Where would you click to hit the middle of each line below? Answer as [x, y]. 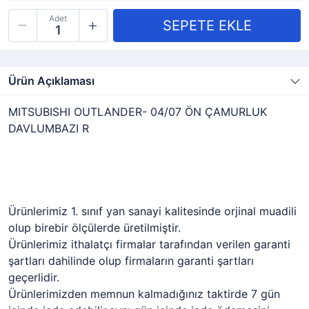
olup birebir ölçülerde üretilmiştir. [94, 228]
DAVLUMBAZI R [49, 128]
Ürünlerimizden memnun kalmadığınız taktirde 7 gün [144, 294]
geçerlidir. [34, 277]
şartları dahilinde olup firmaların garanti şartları [131, 261]
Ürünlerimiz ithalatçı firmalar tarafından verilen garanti [149, 244]
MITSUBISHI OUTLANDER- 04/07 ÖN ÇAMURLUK [138, 112]
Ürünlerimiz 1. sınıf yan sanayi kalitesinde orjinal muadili [152, 211]
